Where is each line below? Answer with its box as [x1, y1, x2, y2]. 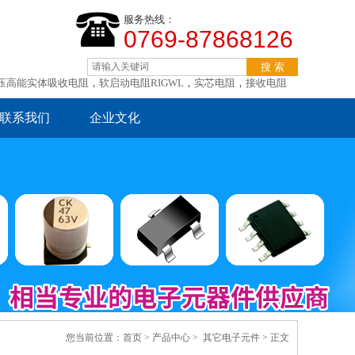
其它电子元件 [203, 332, 260, 343]
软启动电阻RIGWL [99, 77, 184, 89]
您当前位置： [66, 332, 123, 343]
